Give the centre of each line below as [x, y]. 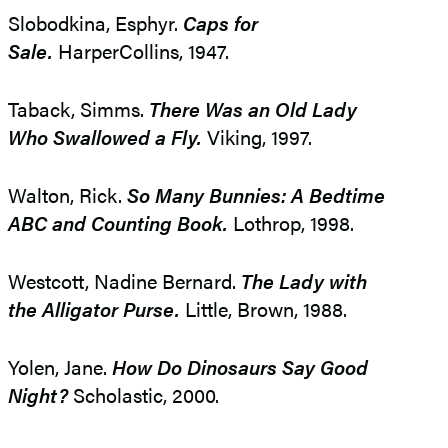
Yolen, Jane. [60, 367]
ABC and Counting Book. [118, 223]
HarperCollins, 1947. [141, 51]
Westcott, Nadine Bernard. [124, 281]
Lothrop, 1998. [291, 223]
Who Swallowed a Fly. [105, 137]
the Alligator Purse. [94, 309]
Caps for [220, 23]
